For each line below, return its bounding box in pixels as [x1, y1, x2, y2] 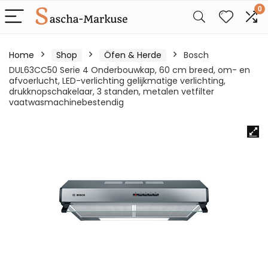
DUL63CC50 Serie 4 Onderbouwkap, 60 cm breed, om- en [9, 64, 250, 76]
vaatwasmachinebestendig [9, 96, 124, 108]
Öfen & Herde [104, 49, 162, 61]
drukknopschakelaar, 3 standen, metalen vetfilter [9, 86, 214, 98]
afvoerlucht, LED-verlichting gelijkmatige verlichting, [9, 75, 226, 87]
